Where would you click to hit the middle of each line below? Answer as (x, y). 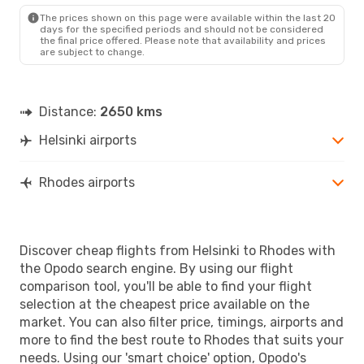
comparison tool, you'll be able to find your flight (166, 286)
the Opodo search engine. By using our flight (156, 268)
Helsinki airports (88, 140)
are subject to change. (92, 52)
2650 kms (131, 111)
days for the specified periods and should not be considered (182, 29)
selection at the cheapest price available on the (165, 304)
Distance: (69, 111)
